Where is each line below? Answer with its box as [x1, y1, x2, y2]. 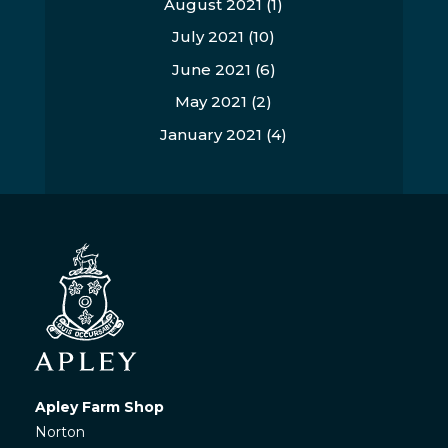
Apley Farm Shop [34, 398, 164, 417]
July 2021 [172, 27, 245, 46]
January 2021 [160, 124, 263, 144]
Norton [34, 423, 85, 442]
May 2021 [175, 92, 248, 111]
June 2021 [171, 59, 251, 79]
